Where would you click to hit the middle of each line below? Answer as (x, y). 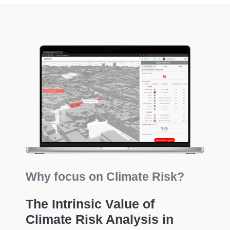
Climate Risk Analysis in (100, 219)
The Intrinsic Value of (90, 204)
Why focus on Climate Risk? (105, 177)
